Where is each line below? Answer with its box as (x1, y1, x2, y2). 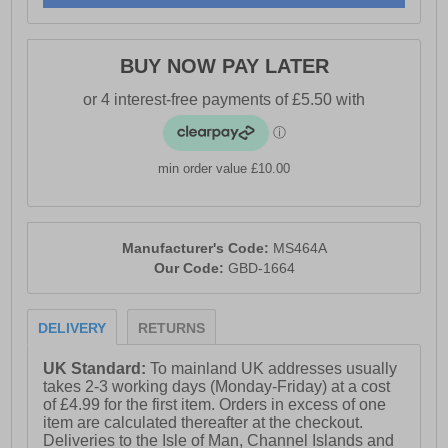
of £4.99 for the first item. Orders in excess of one (43, 396, 387, 414)
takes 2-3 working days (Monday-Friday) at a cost (43, 378, 391, 396)
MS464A (272, 240, 327, 257)
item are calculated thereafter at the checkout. (43, 414, 364, 432)
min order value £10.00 (158, 161, 290, 177)
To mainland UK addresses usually (150, 360, 398, 378)
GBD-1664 (227, 260, 295, 277)
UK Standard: (43, 360, 151, 378)
